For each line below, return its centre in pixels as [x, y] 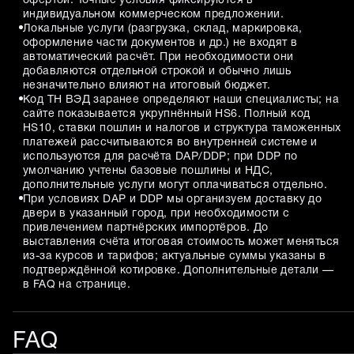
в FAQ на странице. [77, 284]
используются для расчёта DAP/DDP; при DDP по [160, 156]
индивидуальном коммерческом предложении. [153, 14]
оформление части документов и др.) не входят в [160, 43]
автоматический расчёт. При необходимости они [158, 57]
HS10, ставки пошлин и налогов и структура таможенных [182, 128]
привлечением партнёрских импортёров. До [146, 228]
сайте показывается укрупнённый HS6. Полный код [167, 114]
